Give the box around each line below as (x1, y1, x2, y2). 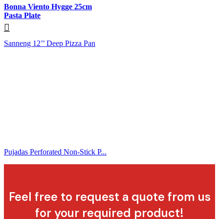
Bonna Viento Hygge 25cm (4, 2, 92, 11)
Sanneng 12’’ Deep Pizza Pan (4, 39, 95, 48)
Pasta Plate (4, 11, 41, 20)
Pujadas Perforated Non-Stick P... (4, 148, 107, 156)
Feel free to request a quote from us (8, 189, 211, 205)
